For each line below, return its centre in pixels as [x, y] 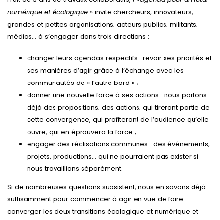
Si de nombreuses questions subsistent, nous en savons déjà [107, 187]
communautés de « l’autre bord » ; [82, 83]
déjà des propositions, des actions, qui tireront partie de [118, 108]
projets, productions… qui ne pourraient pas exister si [113, 157]
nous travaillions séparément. [75, 169]
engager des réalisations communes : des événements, [118, 144]
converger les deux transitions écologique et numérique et [103, 212]
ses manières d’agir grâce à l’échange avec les [105, 71]
